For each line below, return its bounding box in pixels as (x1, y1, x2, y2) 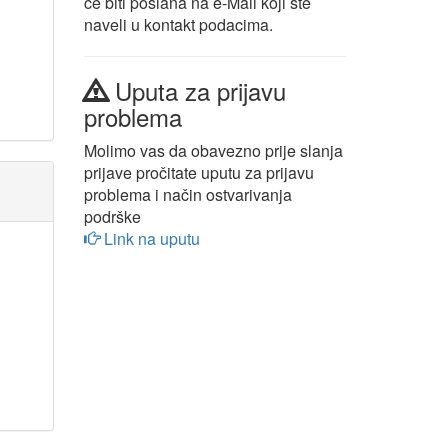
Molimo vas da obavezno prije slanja (83, 139, 343, 162)
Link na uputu (99, 227, 200, 250)
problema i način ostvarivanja (83, 183, 292, 206)
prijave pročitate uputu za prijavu (83, 161, 314, 184)
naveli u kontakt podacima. (83, 13, 273, 36)
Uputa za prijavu (107, 73, 286, 108)
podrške (83, 205, 141, 228)
